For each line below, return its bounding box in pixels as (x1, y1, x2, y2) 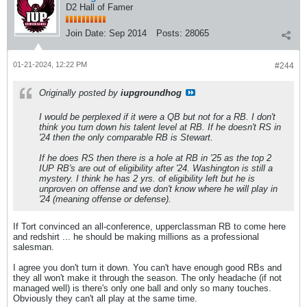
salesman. (13, 242, 54, 252)
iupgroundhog (121, 88, 182, 98)
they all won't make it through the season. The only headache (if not (13, 273, 282, 283)
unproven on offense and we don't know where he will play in (39, 184, 278, 194)
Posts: (156, 28, 182, 38)
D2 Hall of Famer (66, 2, 133, 12)
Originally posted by (39, 88, 121, 98)
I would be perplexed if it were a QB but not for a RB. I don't (39, 112, 275, 122)
